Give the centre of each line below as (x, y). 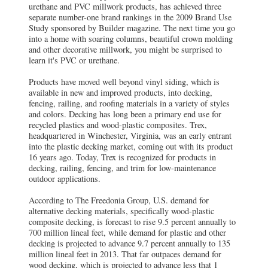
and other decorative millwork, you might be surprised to (125, 50)
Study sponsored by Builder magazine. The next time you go (132, 28)
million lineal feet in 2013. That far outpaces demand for (125, 254)
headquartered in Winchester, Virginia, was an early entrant (130, 136)
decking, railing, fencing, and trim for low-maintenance (122, 168)
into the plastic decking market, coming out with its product (131, 147)
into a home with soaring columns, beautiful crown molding (131, 39)
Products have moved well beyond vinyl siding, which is (124, 82)
